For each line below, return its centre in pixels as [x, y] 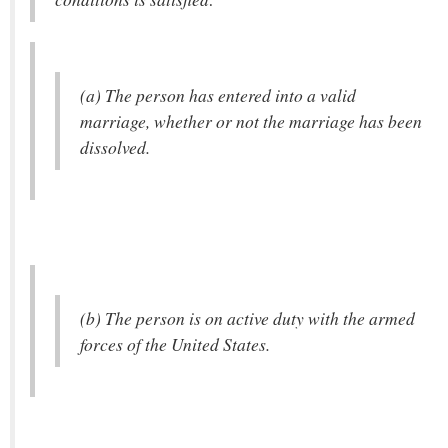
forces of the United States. [175, 344]
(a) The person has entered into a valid [218, 95]
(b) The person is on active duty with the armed [247, 318]
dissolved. [115, 147]
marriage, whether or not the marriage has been [251, 121]
